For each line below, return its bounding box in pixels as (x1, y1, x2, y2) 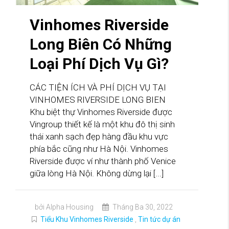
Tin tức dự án (138, 215, 180, 224)
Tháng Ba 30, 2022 (110, 203, 173, 212)
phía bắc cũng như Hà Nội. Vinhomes (30, 144, 168, 154)
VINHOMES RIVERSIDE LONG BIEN (30, 95, 166, 105)
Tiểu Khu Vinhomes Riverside (40, 215, 133, 224)
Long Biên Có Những (30, 35, 172, 54)
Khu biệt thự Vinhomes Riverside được (30, 107, 172, 118)
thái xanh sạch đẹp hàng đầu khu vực (30, 131, 168, 142)
